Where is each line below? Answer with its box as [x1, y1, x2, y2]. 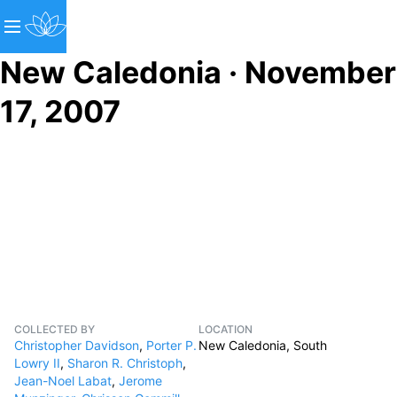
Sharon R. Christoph [67, 355, 183, 370]
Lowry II [14, 355, 60, 370]
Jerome [119, 373, 162, 388]
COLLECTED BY [14, 323, 95, 336]
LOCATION [198, 323, 253, 336]
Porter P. [146, 338, 197, 353]
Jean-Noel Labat [14, 373, 112, 388]
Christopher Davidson [14, 338, 139, 353]
